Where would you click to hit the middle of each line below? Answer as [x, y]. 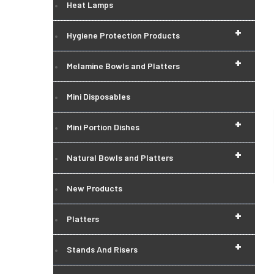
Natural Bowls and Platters [120, 157]
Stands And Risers [102, 249]
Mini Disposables [98, 96]
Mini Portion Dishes [103, 127]
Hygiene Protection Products [123, 35]
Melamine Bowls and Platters [123, 66]
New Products [94, 188]
